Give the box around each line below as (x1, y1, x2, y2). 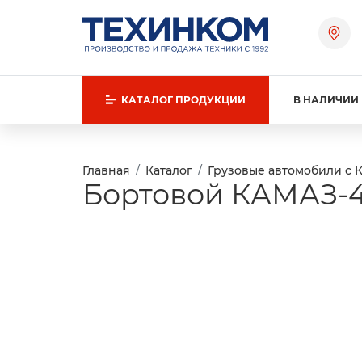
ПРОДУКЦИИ (175, 94, 246, 107)
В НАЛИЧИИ (293, 94, 359, 107)
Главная (82, 163, 130, 179)
